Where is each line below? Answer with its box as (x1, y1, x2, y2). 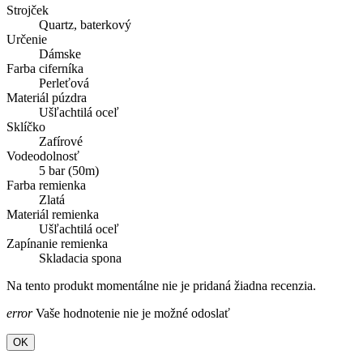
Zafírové (39, 135, 83, 149)
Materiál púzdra (6, 91, 87, 105)
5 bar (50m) (39, 164, 99, 178)
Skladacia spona (39, 251, 122, 266)
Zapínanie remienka (6, 237, 108, 251)
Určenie (6, 32, 47, 47)
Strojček (6, 3, 49, 18)
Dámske (39, 47, 81, 62)
